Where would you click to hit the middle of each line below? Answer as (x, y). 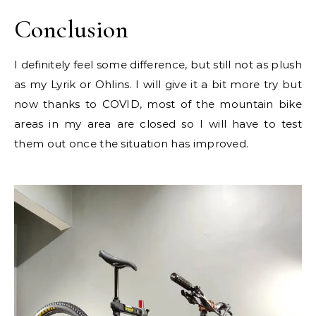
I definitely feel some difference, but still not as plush (158, 65)
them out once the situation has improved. (132, 144)
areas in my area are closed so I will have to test (158, 124)
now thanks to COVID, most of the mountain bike (158, 104)
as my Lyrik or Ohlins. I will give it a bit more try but (158, 84)
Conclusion (71, 29)
